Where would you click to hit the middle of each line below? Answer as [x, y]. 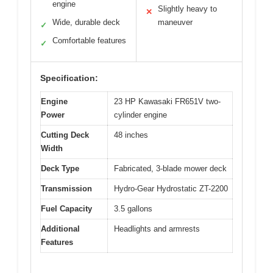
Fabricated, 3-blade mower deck [170, 169]
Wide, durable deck [86, 23]
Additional [60, 229]
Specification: [69, 78]
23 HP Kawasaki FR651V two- [167, 102]
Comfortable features [89, 41]
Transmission [66, 189]
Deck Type [60, 169]
